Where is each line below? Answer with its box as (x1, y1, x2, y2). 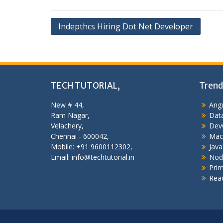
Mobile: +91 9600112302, (51, 142, 132, 151)
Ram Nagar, (51, 111, 90, 120)
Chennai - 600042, (51, 131, 109, 141)
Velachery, (51, 121, 84, 130)
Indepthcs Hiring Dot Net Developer (58, 21, 193, 32)
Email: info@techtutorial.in (51, 152, 134, 162)
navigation (50, 33, 103, 46)
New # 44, (51, 100, 84, 110)
